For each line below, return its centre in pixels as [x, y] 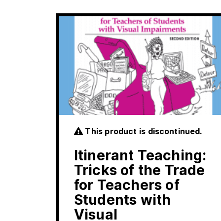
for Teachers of [127, 185]
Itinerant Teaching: [140, 156]
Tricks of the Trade [140, 170]
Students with [123, 200]
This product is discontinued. [143, 131]
